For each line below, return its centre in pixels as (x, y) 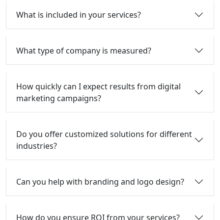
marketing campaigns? (59, 98)
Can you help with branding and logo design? (100, 182)
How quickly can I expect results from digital (98, 87)
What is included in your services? (79, 15)
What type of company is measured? (84, 51)
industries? (37, 146)
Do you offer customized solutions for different (104, 134)
